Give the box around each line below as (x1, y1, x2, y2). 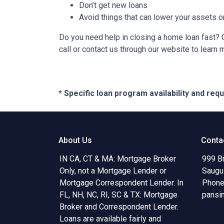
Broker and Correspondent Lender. (59, 202, 178, 211)
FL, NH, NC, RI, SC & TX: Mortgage (59, 190, 177, 199)
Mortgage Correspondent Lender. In (59, 178, 183, 187)
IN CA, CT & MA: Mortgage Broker (59, 154, 176, 163)
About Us (58, 135, 92, 145)
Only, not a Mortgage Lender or (59, 166, 166, 175)
